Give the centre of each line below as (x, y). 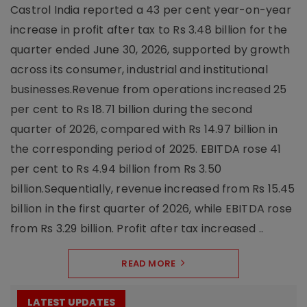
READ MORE (149, 263)
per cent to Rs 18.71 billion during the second (132, 109)
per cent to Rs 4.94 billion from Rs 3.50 (116, 169)
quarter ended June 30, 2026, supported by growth (150, 49)
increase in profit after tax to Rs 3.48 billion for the (149, 29)
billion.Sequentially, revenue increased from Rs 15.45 (153, 188)
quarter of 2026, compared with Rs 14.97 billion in (144, 129)
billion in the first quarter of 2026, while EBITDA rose (151, 208)
